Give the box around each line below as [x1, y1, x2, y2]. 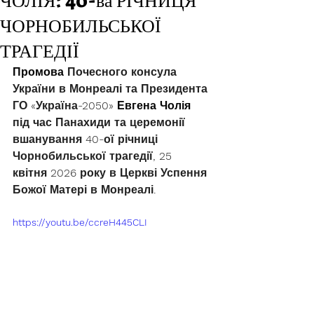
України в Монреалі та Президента [13, 82, 211, 95]
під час [13, 116, 55, 129]
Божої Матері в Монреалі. [13, 183, 156, 196]
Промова [13, 65, 67, 78]
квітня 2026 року [13, 166, 109, 179]
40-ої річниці [86, 132, 161, 146]
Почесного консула [67, 65, 180, 78]
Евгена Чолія [117, 99, 194, 112]
